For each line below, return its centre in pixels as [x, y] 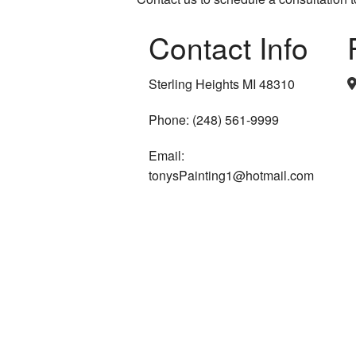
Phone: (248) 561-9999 [214, 120]
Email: [166, 156]
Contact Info [228, 48]
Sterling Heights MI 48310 [222, 84]
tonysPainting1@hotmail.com [231, 176]
